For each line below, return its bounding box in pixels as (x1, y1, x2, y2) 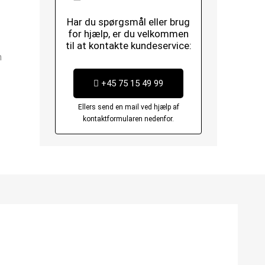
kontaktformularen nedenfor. (83, 115, 174, 123)
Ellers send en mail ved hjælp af (77, 103, 179, 111)
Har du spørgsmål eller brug (67, 16, 190, 28)
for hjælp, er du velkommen (68, 28, 189, 40)
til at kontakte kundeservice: (65, 40, 192, 51)
